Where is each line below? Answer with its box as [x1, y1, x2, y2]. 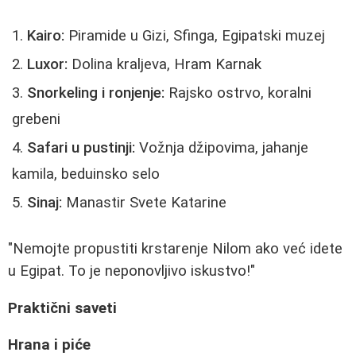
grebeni [12, 110, 60, 129]
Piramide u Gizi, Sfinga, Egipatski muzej [64, 27, 325, 45]
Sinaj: [27, 194, 62, 212]
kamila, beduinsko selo [12, 165, 160, 184]
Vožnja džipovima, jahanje [135, 139, 308, 157]
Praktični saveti [8, 299, 117, 317]
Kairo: [27, 27, 64, 45]
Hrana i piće [8, 336, 91, 354]
